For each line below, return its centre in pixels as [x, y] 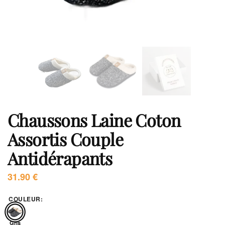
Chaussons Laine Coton [94, 120]
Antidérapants [60, 158]
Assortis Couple [65, 139]
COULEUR [25, 199]
